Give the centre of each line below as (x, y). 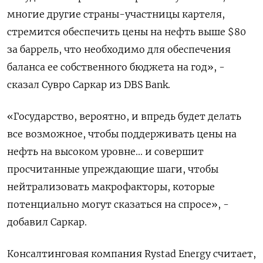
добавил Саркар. (47, 222)
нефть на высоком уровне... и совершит (105, 152)
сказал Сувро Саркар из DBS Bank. (89, 85)
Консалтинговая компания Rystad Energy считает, (131, 254)
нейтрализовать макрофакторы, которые (111, 187)
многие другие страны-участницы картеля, (116, 14)
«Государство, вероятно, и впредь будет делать (124, 117)
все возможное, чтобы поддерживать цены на (122, 134)
